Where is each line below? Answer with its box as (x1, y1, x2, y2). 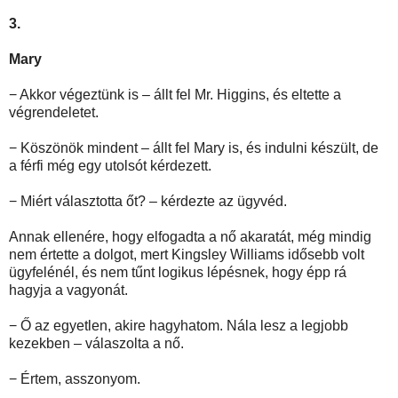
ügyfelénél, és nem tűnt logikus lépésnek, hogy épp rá (9, 264, 346, 280)
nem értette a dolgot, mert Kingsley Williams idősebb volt (9, 246, 364, 262)
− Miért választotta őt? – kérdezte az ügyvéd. (9, 193, 287, 209)
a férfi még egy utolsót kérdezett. (9, 157, 211, 173)
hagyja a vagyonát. (9, 282, 128, 298)
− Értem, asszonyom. (9, 370, 140, 386)
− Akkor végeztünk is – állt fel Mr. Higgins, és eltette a (9, 86, 341, 102)
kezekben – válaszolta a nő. (9, 335, 184, 351)
